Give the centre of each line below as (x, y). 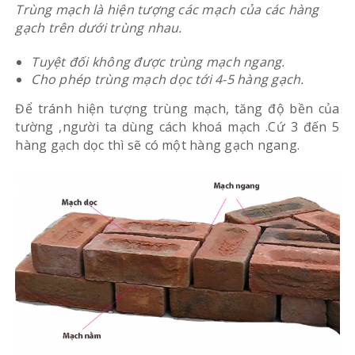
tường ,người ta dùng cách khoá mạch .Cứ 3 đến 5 (177, 126)
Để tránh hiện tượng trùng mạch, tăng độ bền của (177, 108)
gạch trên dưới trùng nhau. (99, 27)
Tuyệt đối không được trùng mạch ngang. (158, 61)
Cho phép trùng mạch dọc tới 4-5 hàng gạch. (168, 79)
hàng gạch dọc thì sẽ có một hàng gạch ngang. (158, 145)
